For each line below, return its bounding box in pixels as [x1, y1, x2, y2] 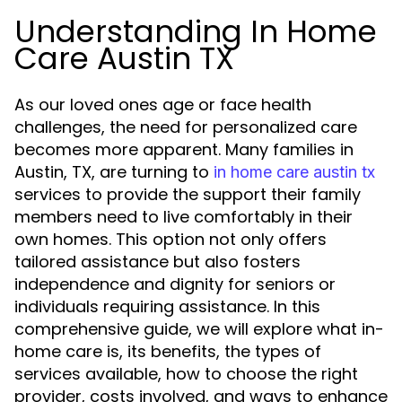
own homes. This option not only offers [14, 228, 327, 250]
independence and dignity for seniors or [14, 273, 336, 295]
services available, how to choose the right [14, 363, 358, 385]
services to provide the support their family [14, 183, 361, 205]
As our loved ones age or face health [14, 93, 311, 116]
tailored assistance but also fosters [14, 250, 301, 273]
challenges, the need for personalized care [14, 116, 357, 138]
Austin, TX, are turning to [14, 161, 214, 183]
